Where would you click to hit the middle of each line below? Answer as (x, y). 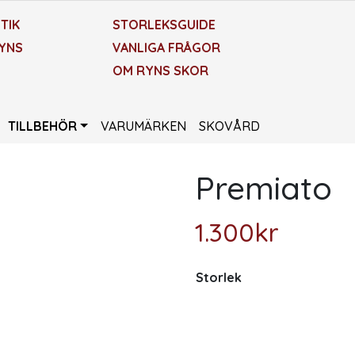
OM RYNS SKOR (160, 70)
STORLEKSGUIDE (164, 25)
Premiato (264, 188)
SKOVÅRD (229, 126)
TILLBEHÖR (43, 126)
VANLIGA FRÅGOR (166, 48)
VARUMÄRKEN (143, 126)
